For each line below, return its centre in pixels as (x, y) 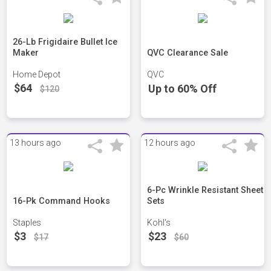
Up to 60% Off (182, 89)
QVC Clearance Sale (187, 53)
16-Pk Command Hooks (62, 201)
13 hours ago (36, 143)
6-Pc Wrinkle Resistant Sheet (205, 191)
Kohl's (158, 223)
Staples (27, 223)
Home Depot (37, 75)
